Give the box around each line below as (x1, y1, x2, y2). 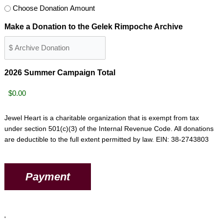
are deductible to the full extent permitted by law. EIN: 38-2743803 (4, 135, 209, 143)
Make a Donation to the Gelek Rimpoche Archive (4, 22, 183, 31)
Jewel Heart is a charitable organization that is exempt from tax (4, 114, 199, 122)
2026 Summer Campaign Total (4, 68, 115, 77)
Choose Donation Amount (12, 4, 95, 12)
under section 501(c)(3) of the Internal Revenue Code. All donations (4, 125, 214, 132)
